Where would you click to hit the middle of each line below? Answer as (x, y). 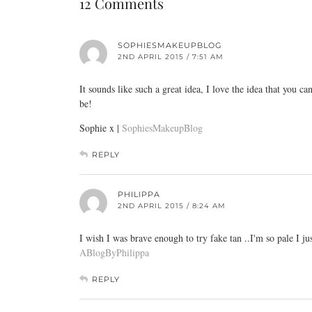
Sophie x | (101, 128)
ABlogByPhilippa (114, 252)
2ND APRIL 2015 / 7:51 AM (171, 57)
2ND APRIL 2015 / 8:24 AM (172, 206)
